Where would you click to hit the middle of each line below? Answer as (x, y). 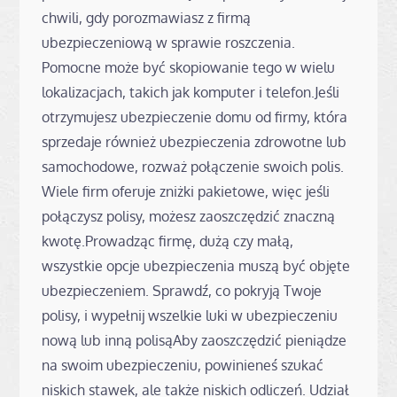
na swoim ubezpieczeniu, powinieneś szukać (183, 365)
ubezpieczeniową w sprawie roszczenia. (169, 42)
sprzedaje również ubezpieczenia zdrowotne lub (195, 141)
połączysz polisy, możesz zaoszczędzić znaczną (189, 216)
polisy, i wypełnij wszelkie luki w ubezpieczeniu (190, 315)
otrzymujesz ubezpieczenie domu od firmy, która (195, 117)
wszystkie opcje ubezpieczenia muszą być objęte (196, 265)
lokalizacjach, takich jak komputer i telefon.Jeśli (191, 92)
